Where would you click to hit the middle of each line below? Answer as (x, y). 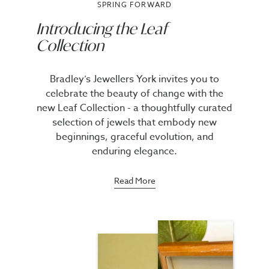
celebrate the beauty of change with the (134, 94)
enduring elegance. (134, 151)
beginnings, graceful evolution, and (134, 137)
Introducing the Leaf (101, 29)
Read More (134, 180)
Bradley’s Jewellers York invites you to (134, 79)
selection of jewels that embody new (134, 122)
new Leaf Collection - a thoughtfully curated (134, 108)
